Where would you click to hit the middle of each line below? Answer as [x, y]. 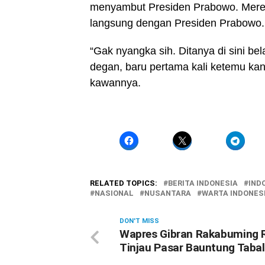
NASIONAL [114, 193]
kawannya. [115, 83]
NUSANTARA [168, 193]
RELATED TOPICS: [124, 183]
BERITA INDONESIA [203, 183]
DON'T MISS [139, 221]
